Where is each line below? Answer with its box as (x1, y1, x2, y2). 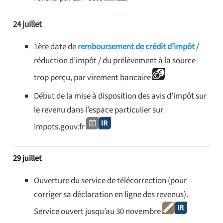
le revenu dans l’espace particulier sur (34, 104, 163, 116)
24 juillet (12, 18, 42, 31)
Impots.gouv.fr (34, 120, 86, 133)
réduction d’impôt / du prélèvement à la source (34, 55, 196, 67)
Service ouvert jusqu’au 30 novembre (34, 205, 162, 218)
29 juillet (12, 152, 41, 164)
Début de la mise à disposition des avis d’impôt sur (34, 90, 207, 102)
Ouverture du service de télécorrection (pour (34, 174, 187, 187)
